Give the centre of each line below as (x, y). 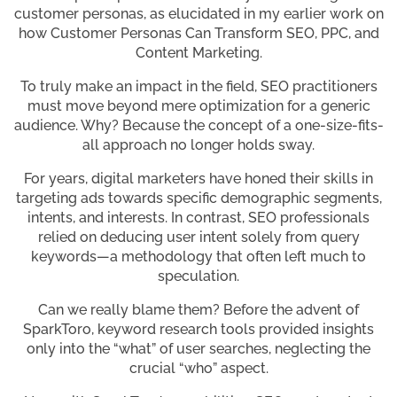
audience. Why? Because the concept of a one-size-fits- (198, 126)
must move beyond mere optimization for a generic (198, 106)
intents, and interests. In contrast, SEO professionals (198, 218)
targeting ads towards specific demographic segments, (198, 198)
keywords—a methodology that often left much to (198, 257)
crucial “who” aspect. (198, 369)
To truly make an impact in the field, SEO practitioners (198, 87)
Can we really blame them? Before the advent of (198, 310)
